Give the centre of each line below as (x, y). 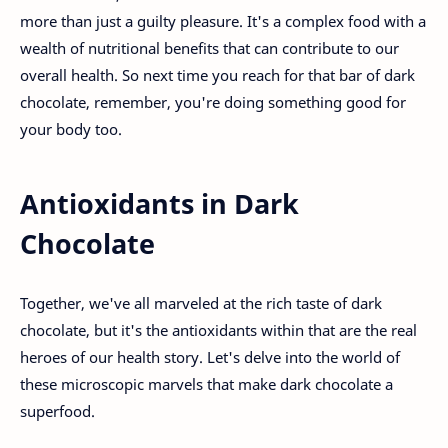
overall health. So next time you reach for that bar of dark (217, 75)
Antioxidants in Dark (159, 204)
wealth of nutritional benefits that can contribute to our (209, 48)
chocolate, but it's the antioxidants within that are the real (218, 329)
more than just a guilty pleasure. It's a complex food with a (223, 21)
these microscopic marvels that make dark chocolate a (206, 383)
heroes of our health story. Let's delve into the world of (210, 356)
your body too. (71, 129)
